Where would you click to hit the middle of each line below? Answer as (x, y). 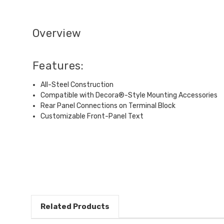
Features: (58, 65)
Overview (57, 33)
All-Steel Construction (77, 84)
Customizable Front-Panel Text (92, 116)
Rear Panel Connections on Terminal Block (108, 105)
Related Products (75, 206)
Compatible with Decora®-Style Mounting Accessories (129, 95)
